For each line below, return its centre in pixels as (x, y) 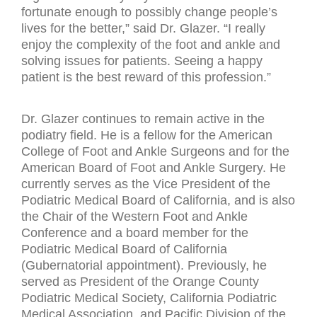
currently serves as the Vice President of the (146, 184)
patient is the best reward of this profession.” (146, 77)
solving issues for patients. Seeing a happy (142, 60)
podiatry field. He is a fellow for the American (147, 135)
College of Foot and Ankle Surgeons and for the (155, 151)
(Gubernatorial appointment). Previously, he (144, 265)
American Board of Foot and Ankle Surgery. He (154, 167)
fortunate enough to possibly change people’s (149, 12)
